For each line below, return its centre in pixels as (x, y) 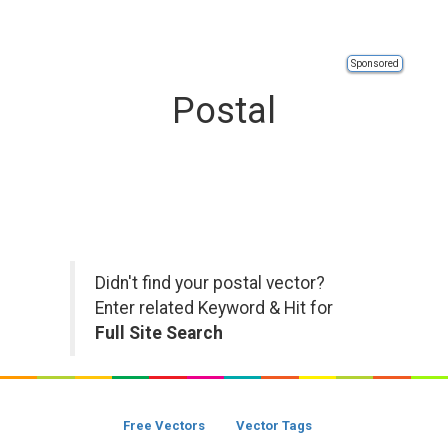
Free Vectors (164, 425)
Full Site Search (159, 333)
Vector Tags (274, 425)
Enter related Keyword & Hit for (214, 308)
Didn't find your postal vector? (210, 283)
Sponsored (375, 63)
